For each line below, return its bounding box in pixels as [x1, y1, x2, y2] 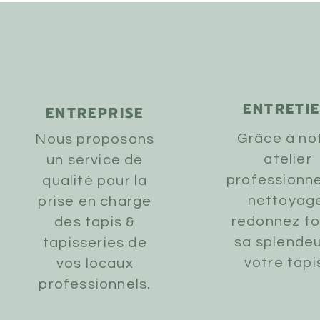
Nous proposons [35, 132, 155, 146]
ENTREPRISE [45, 102, 144, 124]
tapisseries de [42, 236, 147, 250]
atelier [264, 152, 312, 166]
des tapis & [54, 215, 136, 229]
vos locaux [56, 256, 134, 271]
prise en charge [38, 194, 152, 209]
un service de [46, 153, 144, 167]
